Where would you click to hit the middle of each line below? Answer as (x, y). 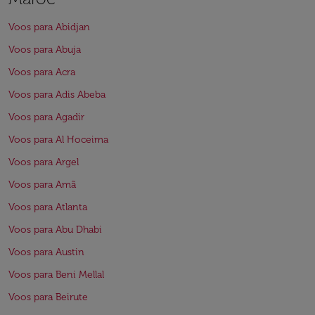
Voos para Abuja (45, 50)
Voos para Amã (42, 185)
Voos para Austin (46, 252)
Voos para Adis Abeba (57, 95)
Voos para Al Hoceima (58, 140)
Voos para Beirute (48, 297)
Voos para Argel (44, 162)
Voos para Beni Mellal (56, 275)
